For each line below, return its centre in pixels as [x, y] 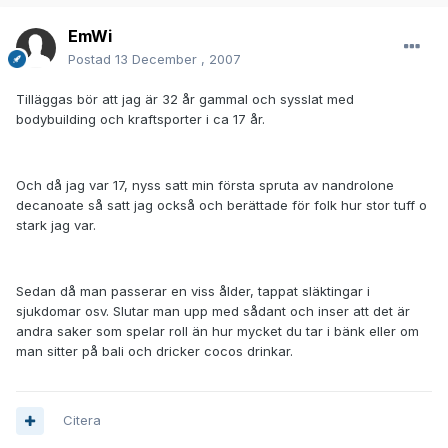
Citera [82, 420]
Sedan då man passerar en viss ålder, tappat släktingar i [193, 291]
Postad [91, 59]
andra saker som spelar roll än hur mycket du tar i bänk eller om [217, 331]
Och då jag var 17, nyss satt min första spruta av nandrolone [205, 185]
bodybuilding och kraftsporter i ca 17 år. [140, 119]
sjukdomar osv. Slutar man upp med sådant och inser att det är [213, 311]
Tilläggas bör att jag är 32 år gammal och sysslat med [185, 99]
